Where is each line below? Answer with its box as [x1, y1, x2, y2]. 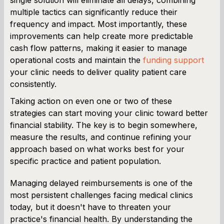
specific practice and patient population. [10, 155, 161, 166]
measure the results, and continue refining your [10, 131, 191, 142]
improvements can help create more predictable [10, 30, 193, 41]
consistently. [10, 78, 56, 89]
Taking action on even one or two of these [10, 95, 172, 106]
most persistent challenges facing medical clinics [10, 189, 193, 200]
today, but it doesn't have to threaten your [10, 201, 171, 212]
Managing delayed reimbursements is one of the [10, 177, 192, 188]
